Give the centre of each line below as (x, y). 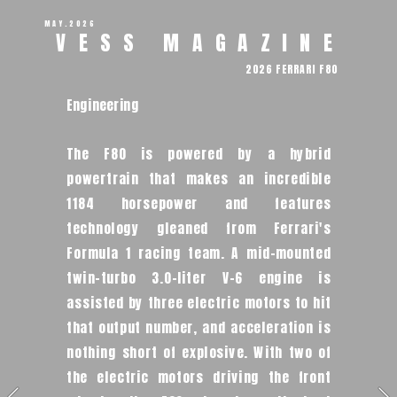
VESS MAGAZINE (354, 43)
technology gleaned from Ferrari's (199, 228)
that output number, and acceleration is (199, 327)
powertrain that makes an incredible (199, 178)
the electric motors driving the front (199, 377)
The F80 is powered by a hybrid (199, 153)
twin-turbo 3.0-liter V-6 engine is (199, 277)
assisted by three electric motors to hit (199, 302)
